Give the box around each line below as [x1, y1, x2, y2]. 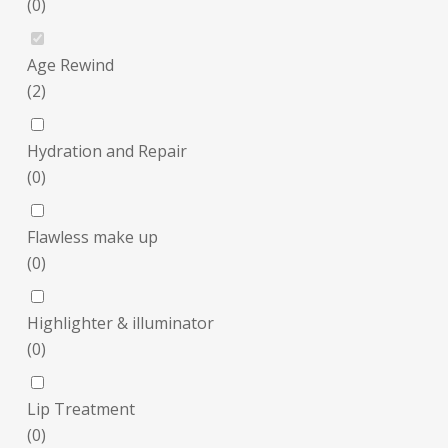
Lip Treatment [26, 398, 135, 420]
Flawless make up [26, 226, 158, 248]
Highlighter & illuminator [26, 312, 214, 334]
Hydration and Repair [26, 140, 187, 162]
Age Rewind [26, 54, 114, 76]
